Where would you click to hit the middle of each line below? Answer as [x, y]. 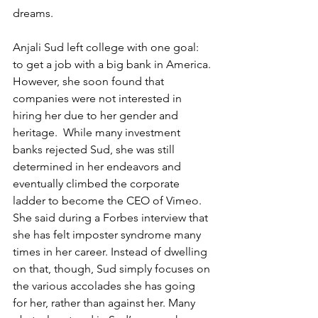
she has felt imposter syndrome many [108, 235]
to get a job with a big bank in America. [113, 64]
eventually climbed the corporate [98, 183]
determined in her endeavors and [98, 166]
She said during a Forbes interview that [112, 218]
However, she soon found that [90, 81]
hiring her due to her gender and [97, 115]
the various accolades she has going [105, 286]
